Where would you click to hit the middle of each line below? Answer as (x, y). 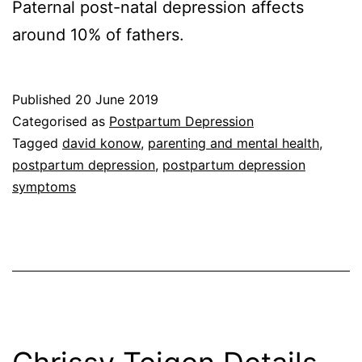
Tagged (37, 143)
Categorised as (61, 122)
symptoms (44, 187)
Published (44, 100)
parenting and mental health (234, 143)
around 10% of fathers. (101, 35)
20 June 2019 (117, 100)
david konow (101, 143)
